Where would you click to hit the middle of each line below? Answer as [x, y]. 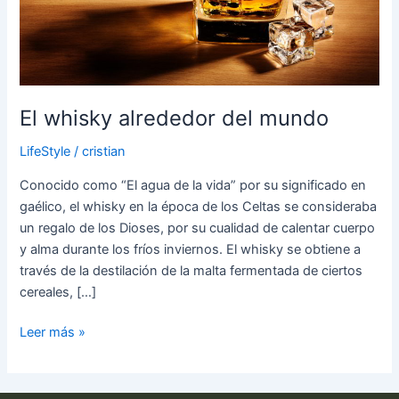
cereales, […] [58, 292]
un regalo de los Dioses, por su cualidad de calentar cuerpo [198, 228]
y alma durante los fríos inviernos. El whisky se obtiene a [191, 249]
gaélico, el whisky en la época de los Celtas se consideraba [199, 206]
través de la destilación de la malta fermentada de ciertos [191, 270]
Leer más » [53, 333]
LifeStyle [45, 152]
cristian [104, 152]
